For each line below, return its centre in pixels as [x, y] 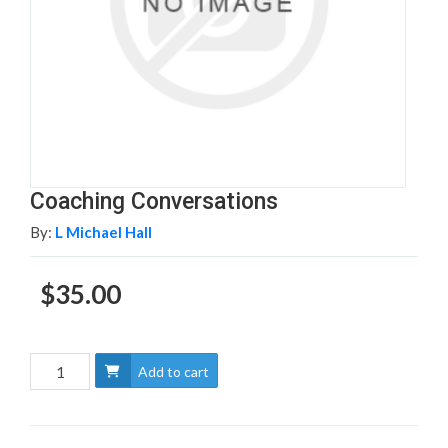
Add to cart [173, 371]
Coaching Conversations [154, 202]
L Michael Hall [103, 232]
